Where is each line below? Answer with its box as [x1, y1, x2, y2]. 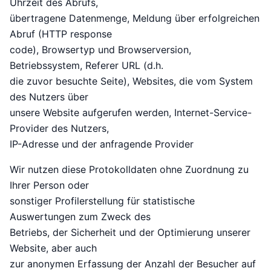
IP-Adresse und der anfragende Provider [10, 138, 194, 151]
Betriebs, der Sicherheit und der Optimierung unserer [10, 226, 250, 239]
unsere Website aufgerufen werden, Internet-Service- [10, 106, 252, 119]
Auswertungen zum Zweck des [10, 211, 151, 223]
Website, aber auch [10, 242, 97, 255]
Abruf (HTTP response [10, 28, 112, 41]
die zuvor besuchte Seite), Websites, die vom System [10, 75, 253, 88]
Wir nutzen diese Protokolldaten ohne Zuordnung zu [10, 163, 249, 176]
